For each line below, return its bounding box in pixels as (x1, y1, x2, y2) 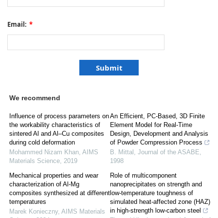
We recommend (9, 94, 60, 102)
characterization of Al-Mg (9, 181, 79, 188)
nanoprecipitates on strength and (110, 181, 202, 188)
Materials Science (9, 157, 60, 164)
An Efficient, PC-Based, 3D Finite (110, 112, 205, 120)
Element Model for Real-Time (110, 121, 192, 128)
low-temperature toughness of (110, 189, 193, 197)
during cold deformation (9, 139, 75, 146)
